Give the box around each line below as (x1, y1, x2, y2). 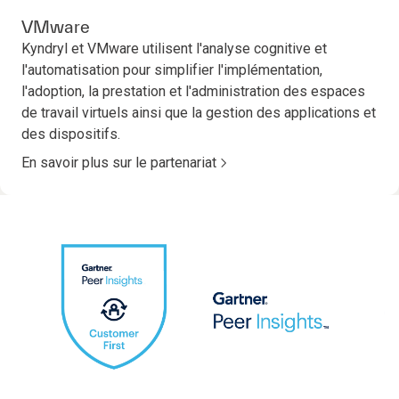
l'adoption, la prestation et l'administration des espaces (21, 82, 365, 100)
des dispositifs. (21, 125, 120, 142)
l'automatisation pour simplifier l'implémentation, (21, 61, 322, 78)
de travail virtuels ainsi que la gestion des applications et (21, 103, 376, 121)
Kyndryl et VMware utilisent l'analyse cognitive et (21, 39, 327, 57)
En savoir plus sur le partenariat (21, 153, 216, 171)
